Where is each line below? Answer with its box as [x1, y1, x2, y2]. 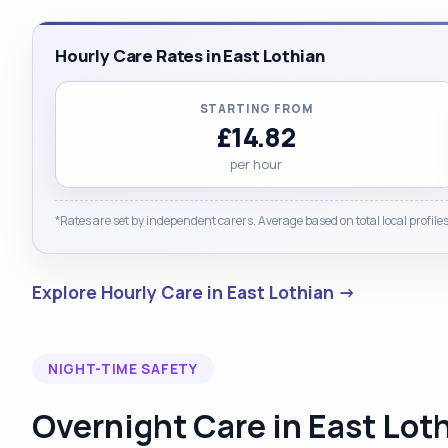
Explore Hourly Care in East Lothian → [32, 279, 356, 304]
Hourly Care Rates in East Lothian [55, 43, 325, 67]
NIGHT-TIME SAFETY [48, 359, 198, 378]
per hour [230, 154, 282, 173]
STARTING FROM [199, 100, 313, 116]
